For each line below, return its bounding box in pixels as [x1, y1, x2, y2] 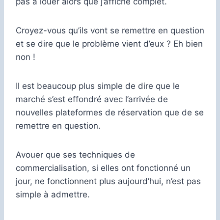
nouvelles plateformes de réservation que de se [16, 107, 204, 117]
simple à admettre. [16, 189, 90, 199]
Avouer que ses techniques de [16, 149, 135, 160]
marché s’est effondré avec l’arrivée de [16, 94, 168, 104]
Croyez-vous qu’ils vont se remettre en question [16, 25, 204, 35]
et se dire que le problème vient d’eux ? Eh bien [16, 38, 203, 49]
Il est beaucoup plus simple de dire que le [16, 81, 180, 91]
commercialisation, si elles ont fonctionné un [16, 163, 191, 173]
